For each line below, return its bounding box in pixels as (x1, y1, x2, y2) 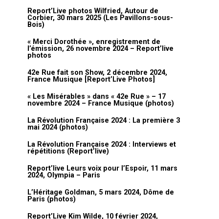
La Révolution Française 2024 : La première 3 (27, 116, 180, 125)
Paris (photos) (27, 195, 76, 203)
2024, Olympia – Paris (27, 171, 100, 179)
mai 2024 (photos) (27, 123, 88, 131)
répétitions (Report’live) (27, 147, 109, 155)
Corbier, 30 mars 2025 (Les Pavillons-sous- (27, 14, 173, 22)
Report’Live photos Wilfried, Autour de (27, 7, 158, 15)
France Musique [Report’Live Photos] (27, 75, 155, 84)
